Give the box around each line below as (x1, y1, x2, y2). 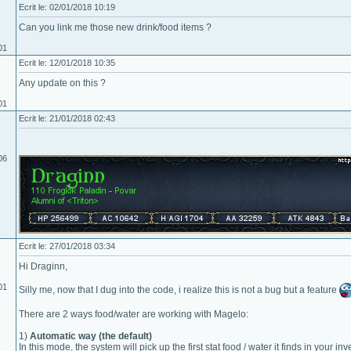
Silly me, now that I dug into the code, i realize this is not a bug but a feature (19, 284, 339, 295)
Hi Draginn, (19, 261, 67, 272)
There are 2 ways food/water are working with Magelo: (19, 309, 248, 320)
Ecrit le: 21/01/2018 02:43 (19, 114, 115, 123)
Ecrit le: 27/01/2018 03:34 (19, 241, 115, 251)
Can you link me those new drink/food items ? (19, 22, 212, 33)
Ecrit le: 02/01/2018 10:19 (19, 2, 115, 12)
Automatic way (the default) (30, 331, 152, 342)
